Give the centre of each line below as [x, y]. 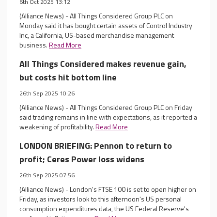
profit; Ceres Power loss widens [82, 159]
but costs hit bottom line [68, 77]
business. [34, 45]
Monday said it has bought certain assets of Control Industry [106, 25]
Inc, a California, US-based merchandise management [97, 35]
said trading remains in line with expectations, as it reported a [108, 117]
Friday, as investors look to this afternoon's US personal [101, 199]
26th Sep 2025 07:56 [47, 175]
